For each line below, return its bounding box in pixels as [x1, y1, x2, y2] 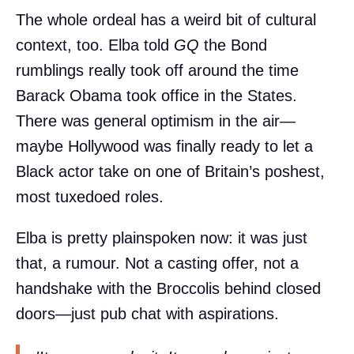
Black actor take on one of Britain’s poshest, [16, 163, 325, 181]
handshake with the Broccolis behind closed [16, 280, 321, 298]
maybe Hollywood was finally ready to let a [16, 137, 313, 156]
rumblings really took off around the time [16, 62, 299, 80]
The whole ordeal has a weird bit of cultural [16, 11, 316, 29]
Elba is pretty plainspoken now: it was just [16, 229, 307, 247]
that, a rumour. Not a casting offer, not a [16, 254, 299, 273]
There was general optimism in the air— [16, 112, 296, 130]
